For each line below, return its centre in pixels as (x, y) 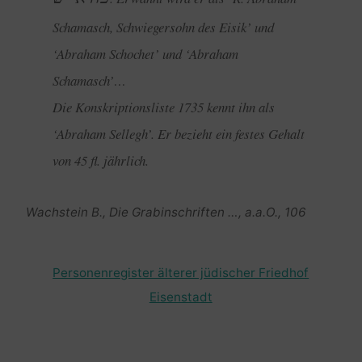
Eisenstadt (181, 297)
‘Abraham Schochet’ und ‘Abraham (145, 53)
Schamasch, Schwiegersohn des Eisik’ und (163, 27)
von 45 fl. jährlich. (101, 160)
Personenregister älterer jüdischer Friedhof (181, 273)
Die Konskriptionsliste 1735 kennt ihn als (164, 107)
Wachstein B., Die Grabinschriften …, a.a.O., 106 (166, 212)
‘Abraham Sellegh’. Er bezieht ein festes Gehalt (179, 133)
